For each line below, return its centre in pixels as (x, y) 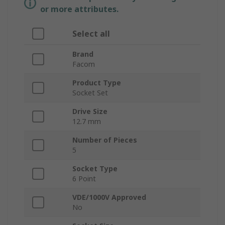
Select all (91, 34)
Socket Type (95, 169)
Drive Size (90, 111)
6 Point (84, 179)
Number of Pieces (105, 140)
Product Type (97, 83)
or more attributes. (79, 9)
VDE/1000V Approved (109, 197)
